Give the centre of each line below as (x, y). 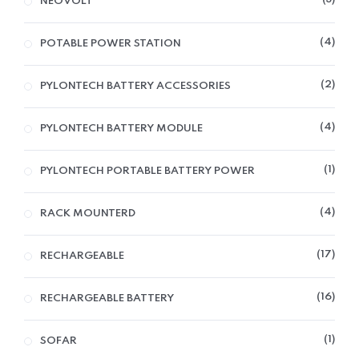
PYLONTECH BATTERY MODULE (121, 128)
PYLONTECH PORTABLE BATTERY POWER (147, 171)
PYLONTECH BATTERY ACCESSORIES (135, 86)
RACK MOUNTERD (88, 213)
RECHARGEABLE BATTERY (107, 298)
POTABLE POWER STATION (111, 43)
